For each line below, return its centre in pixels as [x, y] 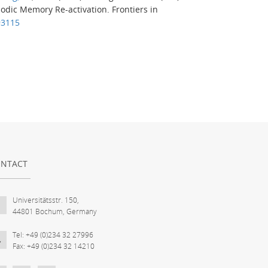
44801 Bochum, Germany [55, 211]
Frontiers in [135, 9]
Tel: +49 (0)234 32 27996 [53, 234]
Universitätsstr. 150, [46, 200]
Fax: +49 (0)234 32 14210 [54, 246]
